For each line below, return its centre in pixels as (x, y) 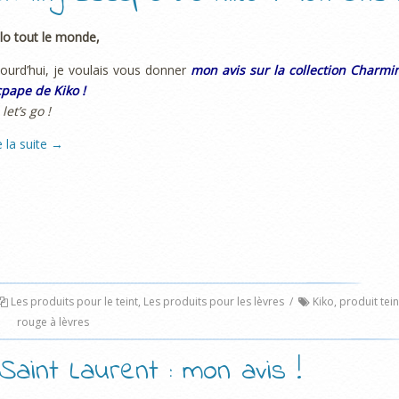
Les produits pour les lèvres (214, 301)
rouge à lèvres (53, 322)
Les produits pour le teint (74, 301)
